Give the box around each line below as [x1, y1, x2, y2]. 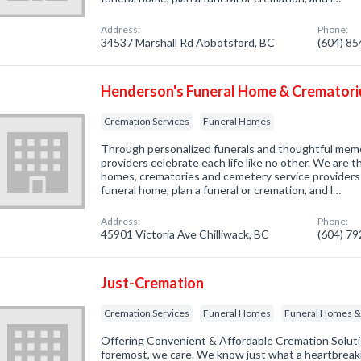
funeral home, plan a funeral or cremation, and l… [101, 183, 342, 197]
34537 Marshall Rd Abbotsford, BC [101, 35, 276, 49]
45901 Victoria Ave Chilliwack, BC [101, 227, 270, 241]
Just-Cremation [101, 274, 205, 292]
